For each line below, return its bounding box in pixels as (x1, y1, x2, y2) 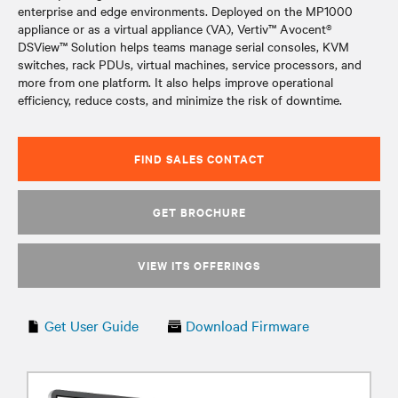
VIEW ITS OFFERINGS (138, 257, 260, 274)
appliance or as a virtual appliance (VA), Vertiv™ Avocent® (18, 20, 332, 37)
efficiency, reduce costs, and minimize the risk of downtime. (18, 91, 342, 108)
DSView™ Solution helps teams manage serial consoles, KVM (18, 37, 349, 55)
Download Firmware (186, 315, 309, 335)
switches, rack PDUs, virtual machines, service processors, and (18, 55, 362, 73)
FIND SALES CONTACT (133, 150, 265, 167)
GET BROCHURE (152, 203, 246, 220)
